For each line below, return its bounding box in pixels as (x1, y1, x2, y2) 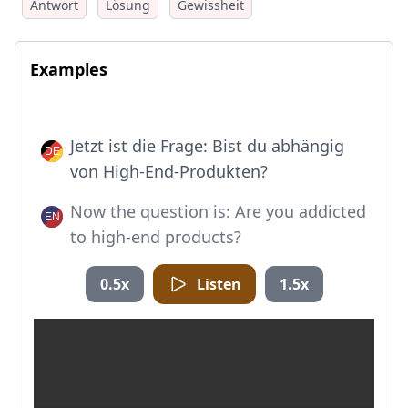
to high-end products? (70, 226, 241, 248)
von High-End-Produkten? (70, 160, 268, 182)
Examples (30, 58, 107, 80)
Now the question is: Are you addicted (70, 200, 366, 222)
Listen (196, 274, 241, 294)
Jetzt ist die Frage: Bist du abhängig (70, 135, 344, 157)
